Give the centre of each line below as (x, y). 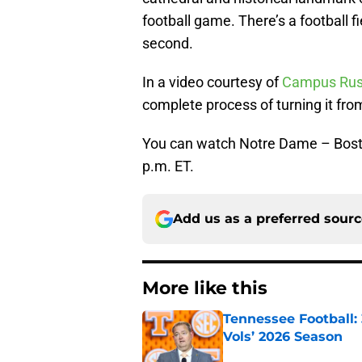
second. (168, 44)
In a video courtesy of (212, 82)
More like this (205, 288)
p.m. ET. (168, 166)
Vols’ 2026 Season (283, 337)
